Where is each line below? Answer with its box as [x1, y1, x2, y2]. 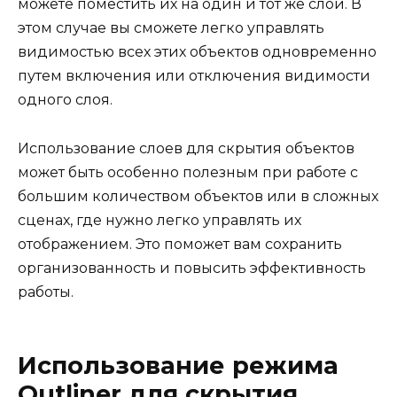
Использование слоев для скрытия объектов [18, 139, 354, 157]
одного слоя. [18, 91, 113, 109]
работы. [18, 283, 74, 300]
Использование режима [18, 351, 339, 380]
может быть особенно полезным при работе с [18, 163, 358, 181]
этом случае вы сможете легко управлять [18, 19, 324, 37]
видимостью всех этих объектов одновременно [18, 43, 377, 61]
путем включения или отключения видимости [18, 67, 370, 85]
